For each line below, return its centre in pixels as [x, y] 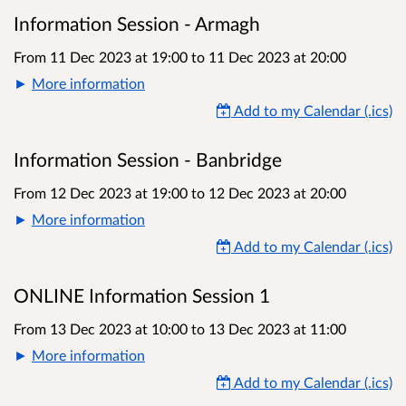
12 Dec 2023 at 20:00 [275, 193]
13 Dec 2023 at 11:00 [275, 329]
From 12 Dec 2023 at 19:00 [102, 193]
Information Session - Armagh [137, 24]
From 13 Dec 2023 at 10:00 [102, 329]
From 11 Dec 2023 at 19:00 [102, 57]
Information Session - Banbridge [148, 160]
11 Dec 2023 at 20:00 [275, 57]
